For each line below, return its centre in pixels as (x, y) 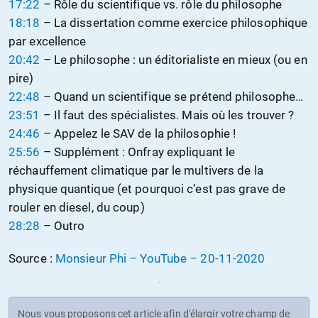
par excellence (48, 42)
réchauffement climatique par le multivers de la (136, 171)
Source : (32, 259)
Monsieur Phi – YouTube (121, 259)
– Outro (62, 226)
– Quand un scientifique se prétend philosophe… (172, 97)
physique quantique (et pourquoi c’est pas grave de (147, 189)
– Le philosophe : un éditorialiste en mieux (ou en (174, 60)
